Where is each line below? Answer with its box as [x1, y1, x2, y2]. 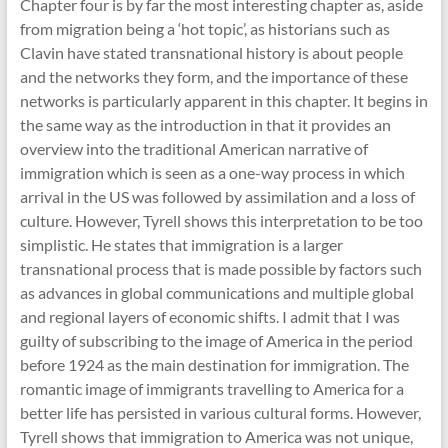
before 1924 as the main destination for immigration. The [19, 355, 409, 375]
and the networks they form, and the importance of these [19, 67, 408, 87]
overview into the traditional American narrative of [19, 139, 368, 159]
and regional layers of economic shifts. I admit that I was [19, 307, 400, 327]
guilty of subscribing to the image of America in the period [19, 331, 413, 351]
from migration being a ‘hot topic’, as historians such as [19, 19, 390, 39]
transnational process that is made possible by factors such [19, 259, 422, 279]
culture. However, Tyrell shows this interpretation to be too [19, 211, 423, 231]
